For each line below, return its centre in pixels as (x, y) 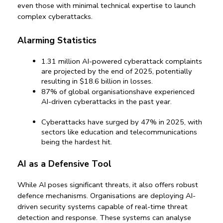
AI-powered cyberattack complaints (141, 61)
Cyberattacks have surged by (91, 122)
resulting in (60, 81)
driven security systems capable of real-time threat (103, 206)
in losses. (137, 81)
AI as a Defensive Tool (64, 164)
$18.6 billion (100, 81)
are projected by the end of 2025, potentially (117, 71)
